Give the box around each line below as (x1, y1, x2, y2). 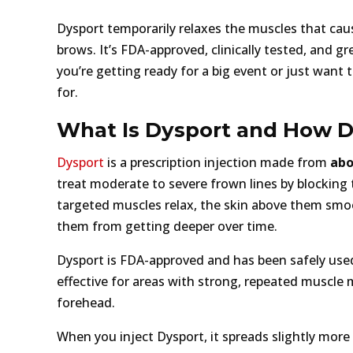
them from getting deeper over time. (57, 217, 277, 235)
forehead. (57, 293, 115, 311)
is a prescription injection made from (104, 153, 330, 171)
